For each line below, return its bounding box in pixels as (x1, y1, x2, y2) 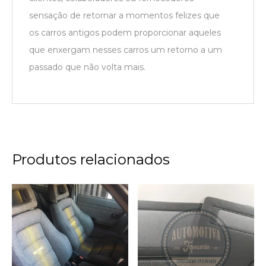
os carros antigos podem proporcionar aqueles (29, 27, 221, 39)
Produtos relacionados (12, 151, 170, 169)
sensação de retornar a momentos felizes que (29, 10, 220, 21)
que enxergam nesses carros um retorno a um (29, 45, 222, 56)
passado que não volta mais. (29, 62, 145, 73)
